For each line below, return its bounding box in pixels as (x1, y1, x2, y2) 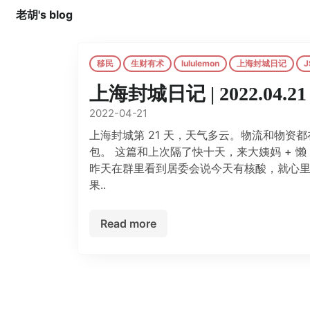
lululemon (181, 58, 219, 69)
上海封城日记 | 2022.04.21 (89, 83, 307, 104)
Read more (100, 217, 156, 230)
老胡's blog (16, 8, 73, 21)
